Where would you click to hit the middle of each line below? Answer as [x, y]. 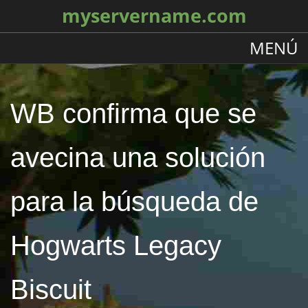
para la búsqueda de [134, 201]
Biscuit [51, 289]
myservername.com [154, 16]
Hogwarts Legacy [116, 245]
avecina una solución [138, 157]
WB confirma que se [133, 113]
